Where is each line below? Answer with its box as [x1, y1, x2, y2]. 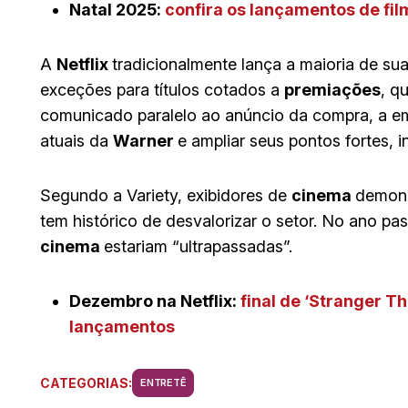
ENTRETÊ [140, 375, 187, 389]
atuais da [40, 130, 113, 150]
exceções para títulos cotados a [40, 79, 284, 99]
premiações [284, 79, 381, 99]
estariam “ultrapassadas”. [104, 236, 292, 256]
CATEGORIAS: [40, 375, 132, 392]
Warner [113, 130, 178, 150]
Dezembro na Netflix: [69, 291, 240, 311]
